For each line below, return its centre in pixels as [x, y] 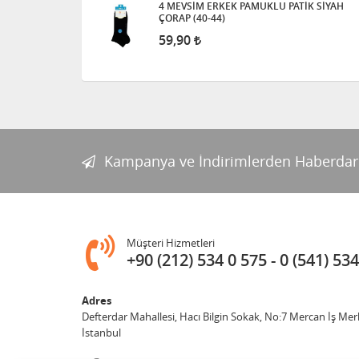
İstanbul [101, 333]
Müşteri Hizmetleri [171, 243]
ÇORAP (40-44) [192, 18]
